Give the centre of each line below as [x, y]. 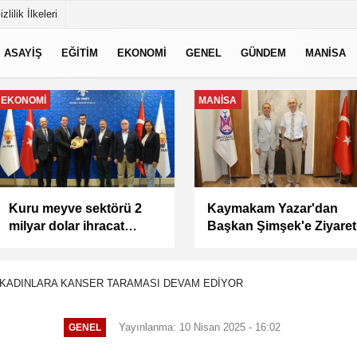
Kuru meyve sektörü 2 [69, 208]
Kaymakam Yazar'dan [267, 208]
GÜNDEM [263, 53]
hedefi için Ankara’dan [71, 243]
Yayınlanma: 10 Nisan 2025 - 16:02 [199, 327]
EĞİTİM [80, 53]
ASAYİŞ [23, 53]
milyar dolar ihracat [61, 226]
